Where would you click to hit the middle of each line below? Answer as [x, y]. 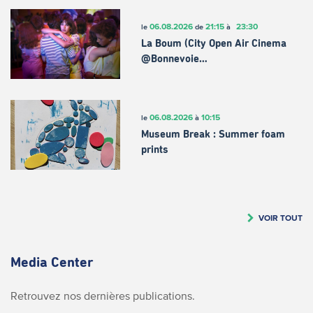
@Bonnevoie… [174, 59]
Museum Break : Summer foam [213, 135]
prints [154, 150]
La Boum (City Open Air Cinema [213, 44]
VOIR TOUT [281, 217]
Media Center [52, 262]
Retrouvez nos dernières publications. [103, 295]
